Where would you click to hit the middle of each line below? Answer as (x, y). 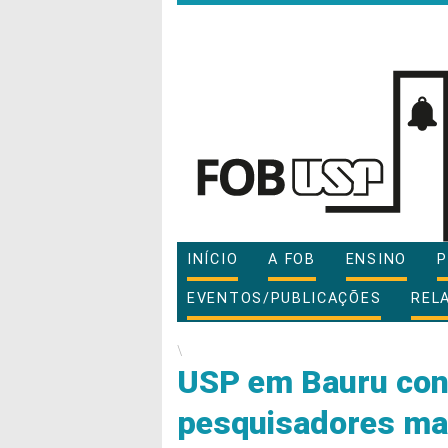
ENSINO (376, 259)
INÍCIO (213, 259)
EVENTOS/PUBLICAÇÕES (284, 298)
